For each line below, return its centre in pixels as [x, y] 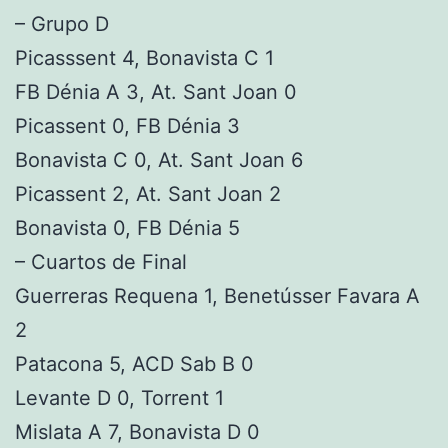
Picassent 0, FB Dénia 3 [127, 126]
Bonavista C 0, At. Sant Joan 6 [159, 160]
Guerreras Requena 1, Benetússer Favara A [217, 296]
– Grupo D [62, 24]
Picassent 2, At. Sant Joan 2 [148, 194]
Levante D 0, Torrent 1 [122, 398]
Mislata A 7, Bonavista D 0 [137, 432]
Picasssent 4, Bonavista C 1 [144, 58]
